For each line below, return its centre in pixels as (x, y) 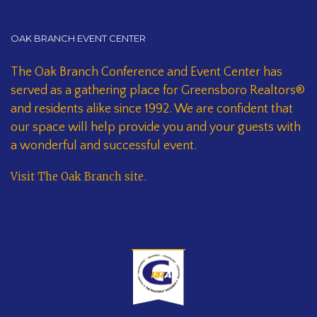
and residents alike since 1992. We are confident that (152, 109)
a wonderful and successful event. (104, 146)
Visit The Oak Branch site (77, 177)
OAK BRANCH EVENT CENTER (78, 39)
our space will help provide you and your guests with (156, 128)
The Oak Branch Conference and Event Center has (146, 73)
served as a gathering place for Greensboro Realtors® (158, 91)
